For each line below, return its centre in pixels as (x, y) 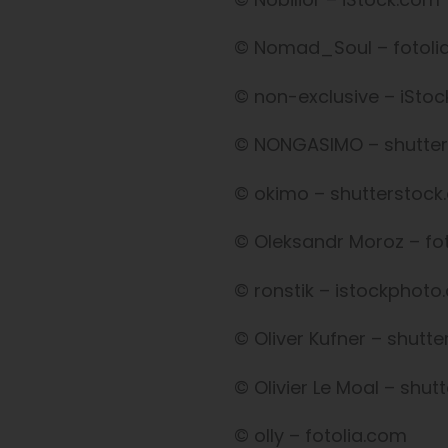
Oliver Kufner (312, 339)
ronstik (284, 290)
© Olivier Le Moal (306, 387)
